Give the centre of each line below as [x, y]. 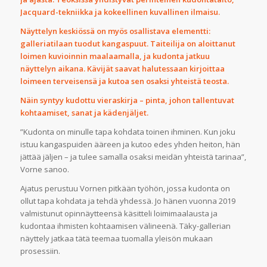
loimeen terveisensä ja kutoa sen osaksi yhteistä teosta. [124, 81]
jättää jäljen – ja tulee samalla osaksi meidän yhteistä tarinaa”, [133, 157]
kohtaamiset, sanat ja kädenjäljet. [84, 113]
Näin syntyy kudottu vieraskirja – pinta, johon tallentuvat [127, 100]
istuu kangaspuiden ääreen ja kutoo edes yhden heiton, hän [130, 145]
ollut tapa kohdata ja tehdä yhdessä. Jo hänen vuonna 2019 [128, 201]
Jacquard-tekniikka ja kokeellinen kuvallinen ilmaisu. [120, 12]
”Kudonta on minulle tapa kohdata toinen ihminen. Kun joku [128, 132]
